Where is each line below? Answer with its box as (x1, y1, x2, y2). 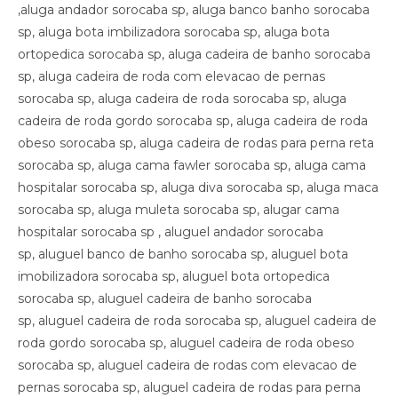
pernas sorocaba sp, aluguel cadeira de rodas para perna (18, 378, 361, 395)
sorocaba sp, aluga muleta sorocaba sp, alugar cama (18, 201, 339, 218)
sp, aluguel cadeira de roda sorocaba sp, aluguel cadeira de (18, 312, 377, 329)
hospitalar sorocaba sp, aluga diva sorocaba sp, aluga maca (18, 179, 378, 195)
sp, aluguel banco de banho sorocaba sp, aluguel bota (18, 245, 348, 262)
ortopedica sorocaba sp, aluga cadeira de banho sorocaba (18, 45, 370, 62)
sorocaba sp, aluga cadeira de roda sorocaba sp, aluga (18, 90, 346, 107)
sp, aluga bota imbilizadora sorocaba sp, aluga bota (18, 23, 330, 40)
